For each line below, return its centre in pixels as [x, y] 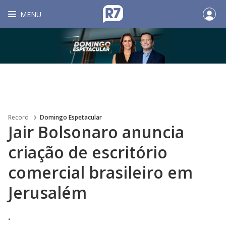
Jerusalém [47, 192]
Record [18, 117]
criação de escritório [88, 152]
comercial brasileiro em [100, 172]
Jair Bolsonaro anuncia [96, 132]
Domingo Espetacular [71, 117]
